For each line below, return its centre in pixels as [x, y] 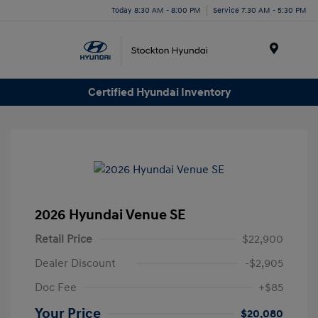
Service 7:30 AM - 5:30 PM [260, 10]
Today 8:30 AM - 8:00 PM [156, 10]
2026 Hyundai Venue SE [110, 215]
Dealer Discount [75, 264]
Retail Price [64, 240]
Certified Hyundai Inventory [159, 92]
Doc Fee [56, 288]
